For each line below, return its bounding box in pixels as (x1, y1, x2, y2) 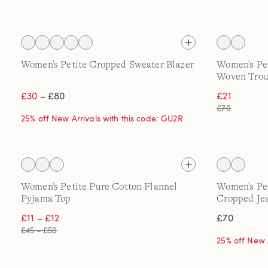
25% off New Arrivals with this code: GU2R (21, 112, 183, 124)
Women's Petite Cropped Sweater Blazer (21, 59, 194, 70)
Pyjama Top (21, 193, 71, 204)
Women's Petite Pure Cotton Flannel (21, 181, 178, 192)
